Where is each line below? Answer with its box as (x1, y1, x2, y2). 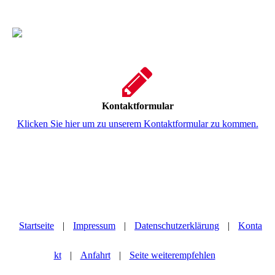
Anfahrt (80, 250, 110, 260)
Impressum (73, 220, 115, 231)
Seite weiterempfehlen (129, 250, 215, 260)
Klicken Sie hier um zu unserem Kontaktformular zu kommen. (17, 118, 258, 129)
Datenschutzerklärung (134, 220, 219, 231)
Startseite (19, 220, 54, 231)
